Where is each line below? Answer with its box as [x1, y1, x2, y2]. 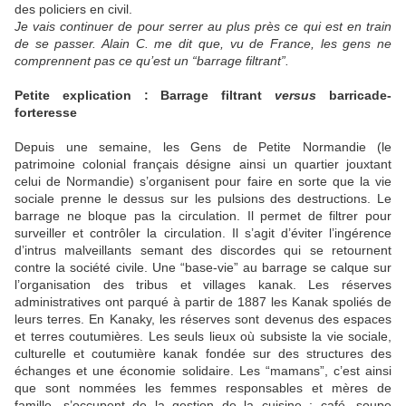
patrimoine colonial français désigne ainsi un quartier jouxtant [14, 157, 391, 172]
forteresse [14, 105, 77, 121]
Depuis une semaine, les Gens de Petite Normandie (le [14, 140, 391, 155]
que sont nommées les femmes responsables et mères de [14, 381, 391, 396]
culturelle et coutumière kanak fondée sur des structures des [14, 346, 391, 362]
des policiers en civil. [14, 2, 132, 17]
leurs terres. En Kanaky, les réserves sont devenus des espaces [14, 312, 391, 327]
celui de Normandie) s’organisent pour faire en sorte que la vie [14, 174, 391, 189]
